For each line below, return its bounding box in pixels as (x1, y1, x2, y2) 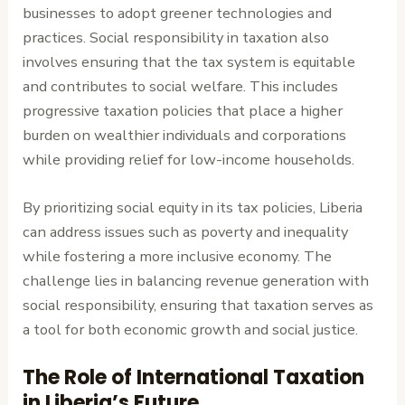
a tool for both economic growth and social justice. (23, 318, 359, 340)
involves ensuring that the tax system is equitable (23, 51, 356, 72)
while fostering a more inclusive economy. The (23, 245, 333, 267)
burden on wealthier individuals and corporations (23, 124, 347, 146)
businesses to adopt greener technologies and (23, 2, 333, 24)
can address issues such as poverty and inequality (23, 221, 349, 242)
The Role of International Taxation (23, 363, 365, 392)
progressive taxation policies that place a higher (23, 99, 344, 121)
